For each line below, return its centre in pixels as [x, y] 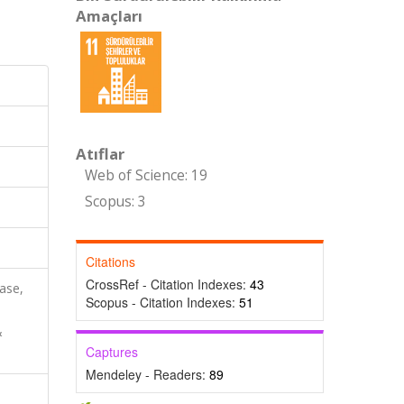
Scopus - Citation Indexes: [162, 302]
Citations [110, 262]
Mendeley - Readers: [147, 374]
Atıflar [100, 154]
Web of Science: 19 [146, 175]
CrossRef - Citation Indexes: [167, 284]
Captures [111, 352]
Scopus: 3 [115, 202]
